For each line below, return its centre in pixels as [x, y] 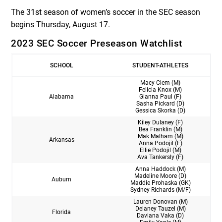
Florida [61, 212]
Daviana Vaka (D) [160, 215]
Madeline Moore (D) [160, 176]
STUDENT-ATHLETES [160, 65]
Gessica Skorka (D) [160, 110]
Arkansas [61, 139]
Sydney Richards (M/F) [160, 190]
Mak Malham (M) [160, 136]
